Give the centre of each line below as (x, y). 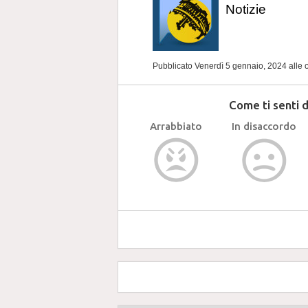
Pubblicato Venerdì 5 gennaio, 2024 (221, 66)
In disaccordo (264, 126)
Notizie (246, 9)
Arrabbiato (176, 126)
